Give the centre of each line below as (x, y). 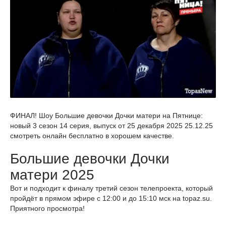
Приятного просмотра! (47, 209)
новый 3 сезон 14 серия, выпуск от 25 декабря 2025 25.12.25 (111, 126)
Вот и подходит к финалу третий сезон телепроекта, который (111, 188)
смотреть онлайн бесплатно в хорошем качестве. (92, 136)
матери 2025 (52, 175)
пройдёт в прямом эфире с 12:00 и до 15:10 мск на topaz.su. (111, 199)
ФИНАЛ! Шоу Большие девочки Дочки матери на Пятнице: (106, 116)
